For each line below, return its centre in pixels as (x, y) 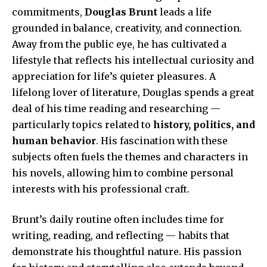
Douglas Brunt (121, 12)
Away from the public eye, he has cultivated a (119, 44)
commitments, (48, 12)
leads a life (184, 12)
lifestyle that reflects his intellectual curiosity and (133, 60)
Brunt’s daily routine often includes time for (118, 220)
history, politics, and (204, 125)
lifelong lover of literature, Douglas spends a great (133, 93)
